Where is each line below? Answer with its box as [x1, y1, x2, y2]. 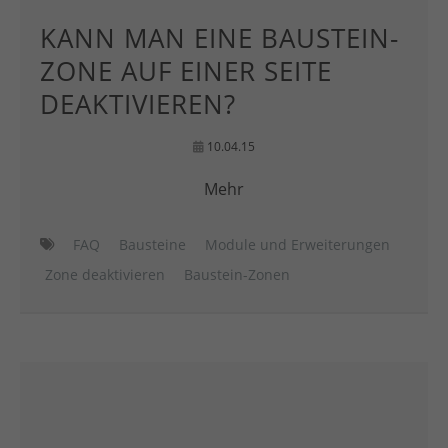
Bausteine [119, 235, 186, 254]
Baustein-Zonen [184, 265, 290, 284]
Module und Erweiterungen [205, 235, 390, 254]
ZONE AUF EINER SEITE [40, 53, 332, 89]
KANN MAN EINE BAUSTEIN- [40, 20, 399, 56]
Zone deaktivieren [45, 265, 165, 284]
